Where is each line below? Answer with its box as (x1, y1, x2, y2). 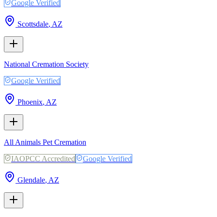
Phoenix (17, 97, 43, 106)
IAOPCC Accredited (11, 154, 75, 163)
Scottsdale (17, 19, 48, 28)
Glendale (17, 175, 45, 184)
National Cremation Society (4, 60, 89, 68)
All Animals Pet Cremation (4, 138, 86, 146)
